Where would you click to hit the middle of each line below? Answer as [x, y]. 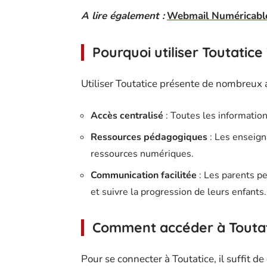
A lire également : [123, 16]
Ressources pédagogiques [149, 137]
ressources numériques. [142, 154]
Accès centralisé [127, 116]
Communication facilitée [144, 175]
